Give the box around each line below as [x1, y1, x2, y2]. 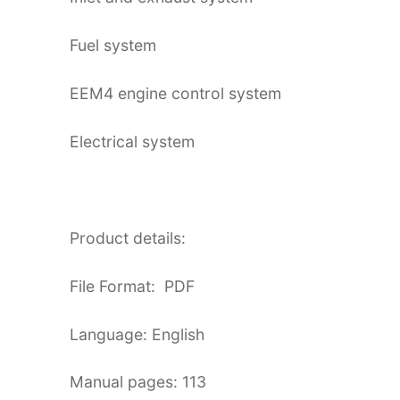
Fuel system [70, 36, 156, 55]
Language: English [70, 324, 204, 344]
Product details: [70, 228, 186, 247]
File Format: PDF [70, 276, 195, 296]
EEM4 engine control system [70, 84, 281, 103]
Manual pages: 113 [70, 372, 206, 392]
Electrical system [70, 131, 195, 151]
